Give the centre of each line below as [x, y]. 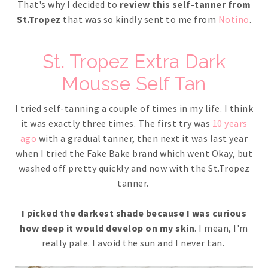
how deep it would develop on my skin [107, 228]
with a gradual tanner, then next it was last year [142, 138]
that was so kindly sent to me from [139, 19]
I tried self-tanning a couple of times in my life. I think [134, 109]
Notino [234, 19]
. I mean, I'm [221, 228]
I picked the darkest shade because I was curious [134, 213]
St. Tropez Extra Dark [134, 62]
